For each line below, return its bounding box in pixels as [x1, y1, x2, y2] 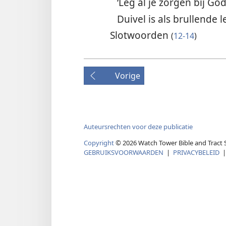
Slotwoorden [109, 28, 171, 42]
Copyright [84, 138, 114, 147]
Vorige [115, 70, 140, 82]
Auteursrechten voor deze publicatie [84, 122, 193, 131]
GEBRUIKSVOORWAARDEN [84, 147, 163, 157]
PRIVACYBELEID [173, 147, 219, 157]
